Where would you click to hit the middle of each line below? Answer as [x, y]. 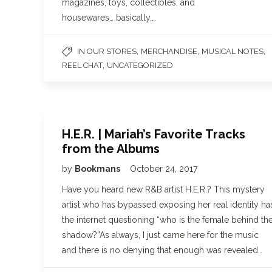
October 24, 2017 [164, 169]
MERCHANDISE [169, 51]
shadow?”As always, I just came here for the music [160, 235]
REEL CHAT [82, 65]
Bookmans [98, 169]
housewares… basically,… [109, 18]
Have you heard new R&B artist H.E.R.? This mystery [163, 189]
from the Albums [111, 149]
